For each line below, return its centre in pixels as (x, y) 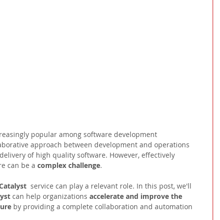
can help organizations (51, 196)
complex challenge (69, 165)
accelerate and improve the (137, 196)
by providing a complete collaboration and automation (103, 207)
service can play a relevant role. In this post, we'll (111, 186)
